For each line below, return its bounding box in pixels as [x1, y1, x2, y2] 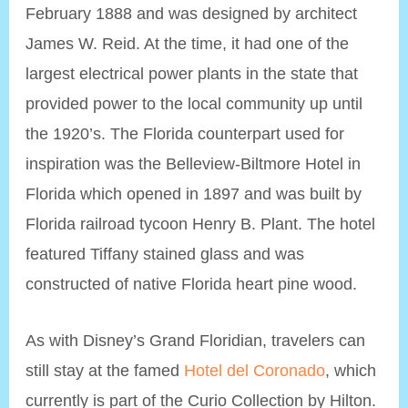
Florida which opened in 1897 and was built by [25, 183, 362, 203]
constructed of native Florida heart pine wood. [25, 273, 358, 293]
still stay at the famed [25, 360, 185, 380]
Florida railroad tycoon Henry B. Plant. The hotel [25, 213, 376, 233]
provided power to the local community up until [25, 93, 363, 113]
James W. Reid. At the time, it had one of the [25, 33, 350, 53]
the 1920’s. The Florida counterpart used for [25, 123, 345, 143]
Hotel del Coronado [184, 360, 326, 380]
